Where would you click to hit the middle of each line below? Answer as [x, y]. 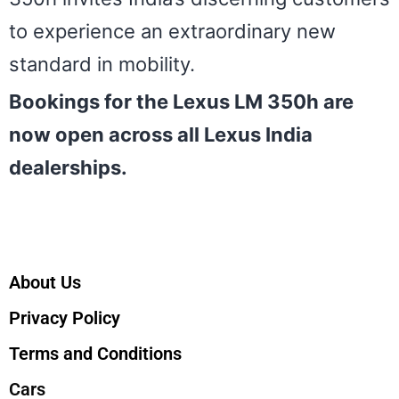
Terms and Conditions [95, 353]
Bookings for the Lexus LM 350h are [181, 101]
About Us [45, 282]
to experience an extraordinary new [172, 32]
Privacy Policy [65, 318]
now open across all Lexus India [161, 134]
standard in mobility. [102, 65]
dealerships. [68, 167]
